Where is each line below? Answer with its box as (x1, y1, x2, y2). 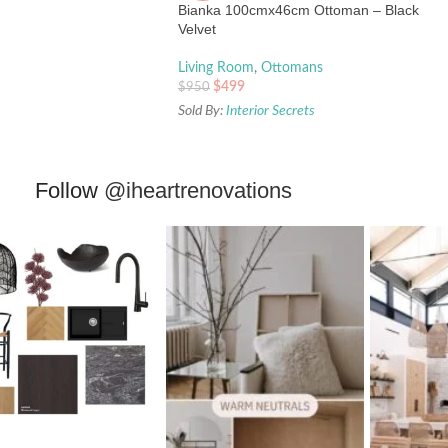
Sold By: (178, 104, 226, 119)
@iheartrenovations (103, 178, 292, 204)
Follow (34, 178, 104, 204)
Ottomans (261, 61, 323, 76)
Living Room (178, 61, 254, 76)
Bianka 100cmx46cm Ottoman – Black (178, 2, 419, 19)
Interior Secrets (226, 104, 315, 119)
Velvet (178, 21, 216, 38)
